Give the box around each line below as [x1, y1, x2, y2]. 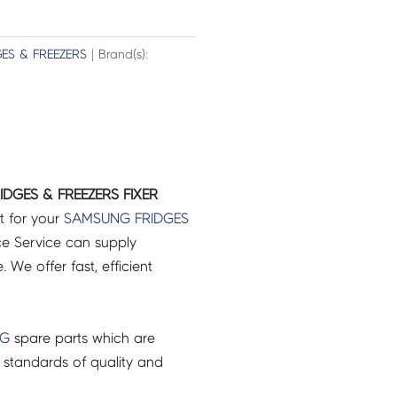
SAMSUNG [63, 210, 130, 226]
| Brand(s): [86, 48, 148, 62]
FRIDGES [134, 210, 189, 226]
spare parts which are [9, 330, 155, 346]
